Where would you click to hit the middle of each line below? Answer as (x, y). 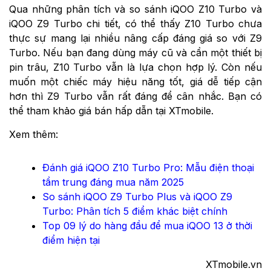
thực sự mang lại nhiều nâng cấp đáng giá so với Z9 (135, 38)
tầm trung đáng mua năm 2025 (113, 182)
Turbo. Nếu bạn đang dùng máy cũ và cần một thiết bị (135, 53)
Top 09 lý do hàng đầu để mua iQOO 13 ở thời (147, 226)
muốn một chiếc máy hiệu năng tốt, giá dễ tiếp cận (135, 82)
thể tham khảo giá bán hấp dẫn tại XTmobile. (111, 111)
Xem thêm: (34, 135)
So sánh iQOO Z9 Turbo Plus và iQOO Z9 (137, 197)
